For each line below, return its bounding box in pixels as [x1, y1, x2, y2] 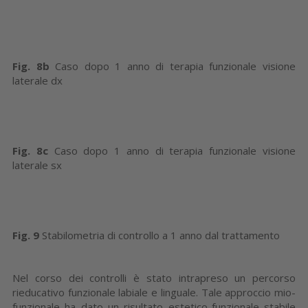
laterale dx [12, 73, 63, 87]
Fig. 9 [12, 228, 39, 242]
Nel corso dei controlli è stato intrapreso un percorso [12, 270, 296, 285]
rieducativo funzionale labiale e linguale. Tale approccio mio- [12, 285, 296, 299]
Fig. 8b [12, 58, 49, 73]
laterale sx [12, 157, 62, 172]
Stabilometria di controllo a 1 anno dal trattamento [39, 228, 280, 242]
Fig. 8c [12, 143, 48, 157]
